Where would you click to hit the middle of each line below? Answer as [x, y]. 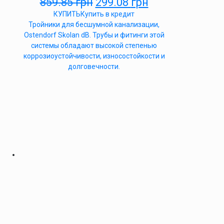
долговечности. [94, 66]
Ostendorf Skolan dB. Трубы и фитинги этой [94, 35]
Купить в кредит [107, 14]
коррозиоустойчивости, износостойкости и [94, 56]
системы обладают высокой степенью [94, 45]
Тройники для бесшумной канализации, [94, 24]
